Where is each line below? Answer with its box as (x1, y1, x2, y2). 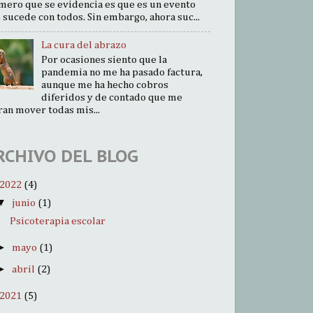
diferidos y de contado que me (41, 92, 183, 103)
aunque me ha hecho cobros (41, 80, 169, 91)
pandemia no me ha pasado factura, (41, 67, 203, 78)
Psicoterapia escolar (10, 216, 106, 227)
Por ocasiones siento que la (41, 54, 168, 66)
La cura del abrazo (41, 40, 127, 51)
